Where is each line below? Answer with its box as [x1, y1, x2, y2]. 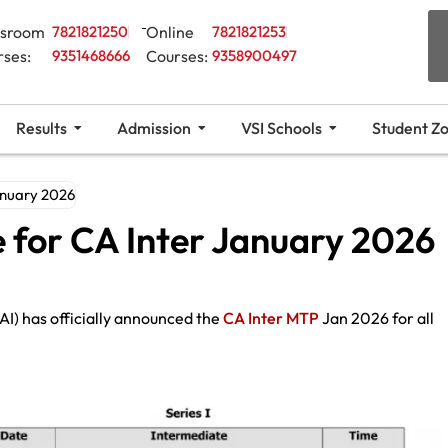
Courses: [146, 46, 209, 66]
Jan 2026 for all [319, 307, 434, 328]
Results [15, 117, 67, 138]
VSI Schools [240, 117, 322, 138]
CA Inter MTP [223, 307, 319, 328]
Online [146, 22, 195, 42]
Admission [116, 117, 191, 138]
